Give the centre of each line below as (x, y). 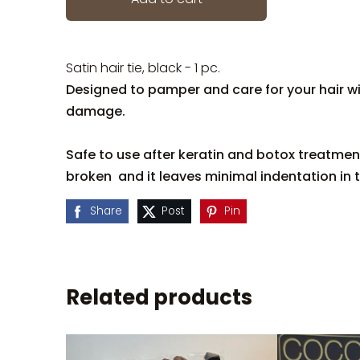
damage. (96, 112)
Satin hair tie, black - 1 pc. (143, 68)
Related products (159, 298)
